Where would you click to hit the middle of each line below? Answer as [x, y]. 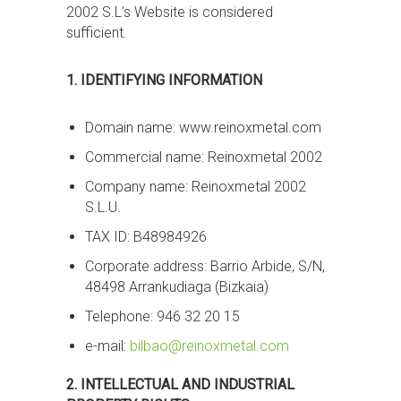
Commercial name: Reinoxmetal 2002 [203, 157]
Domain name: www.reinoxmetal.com [203, 128]
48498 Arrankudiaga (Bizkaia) [176, 287]
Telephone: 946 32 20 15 [162, 316]
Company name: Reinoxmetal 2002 [195, 187]
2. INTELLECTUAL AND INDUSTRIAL [180, 384]
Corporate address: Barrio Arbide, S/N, [205, 266]
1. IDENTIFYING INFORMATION [164, 80]
